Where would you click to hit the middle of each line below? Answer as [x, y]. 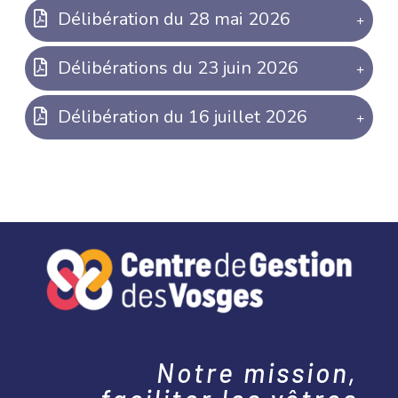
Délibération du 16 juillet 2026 [181, 116]
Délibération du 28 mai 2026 [172, 19]
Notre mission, [258, 372]
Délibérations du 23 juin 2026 [176, 68]
